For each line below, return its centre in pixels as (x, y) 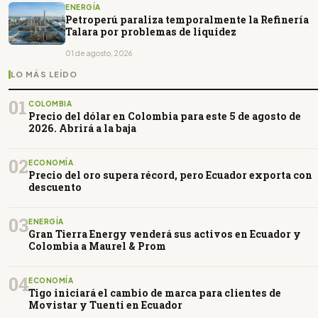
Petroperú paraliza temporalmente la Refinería (187, 20)
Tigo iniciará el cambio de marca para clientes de (155, 293)
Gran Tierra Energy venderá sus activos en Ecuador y (165, 234)
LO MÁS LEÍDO (44, 75)
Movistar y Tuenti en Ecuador (105, 305)
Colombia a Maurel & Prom (97, 246)
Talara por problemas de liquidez (151, 32)
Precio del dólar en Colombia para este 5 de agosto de (165, 116)
